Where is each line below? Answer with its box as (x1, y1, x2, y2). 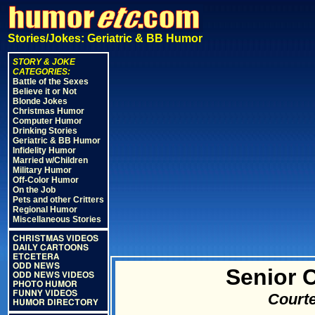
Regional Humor (13, 205, 77, 214)
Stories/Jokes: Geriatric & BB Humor (8, 32, 202, 44)
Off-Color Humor (13, 175, 79, 185)
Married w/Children (13, 155, 88, 165)
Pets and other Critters (13, 195, 104, 205)
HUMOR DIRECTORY (13, 298, 98, 307)
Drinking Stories (13, 126, 77, 136)
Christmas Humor (13, 106, 84, 116)
